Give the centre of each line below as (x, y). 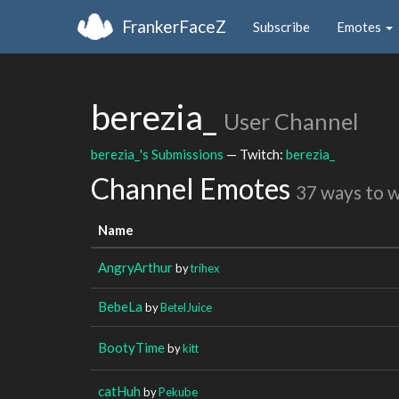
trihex (205, 268)
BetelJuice (186, 307)
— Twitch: (255, 154)
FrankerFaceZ (174, 26)
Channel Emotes (193, 188)
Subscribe (281, 26)
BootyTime (131, 347)
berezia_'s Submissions (157, 154)
